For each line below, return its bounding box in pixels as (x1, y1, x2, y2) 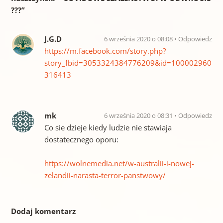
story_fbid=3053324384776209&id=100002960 (44, 58, 212, 68)
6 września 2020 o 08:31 (104, 111, 175, 120)
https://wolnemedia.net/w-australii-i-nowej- (44, 158, 194, 169)
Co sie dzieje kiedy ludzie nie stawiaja (44, 122, 172, 133)
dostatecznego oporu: (44, 134, 118, 145)
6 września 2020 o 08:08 (104, 34, 175, 44)
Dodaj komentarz (10, 206, 76, 217)
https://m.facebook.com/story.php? (44, 46, 166, 56)
